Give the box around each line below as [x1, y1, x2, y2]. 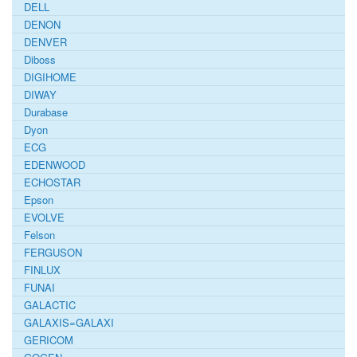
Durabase [24, 104, 68, 120]
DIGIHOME [24, 69, 76, 84]
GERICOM [24, 331, 73, 347]
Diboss [24, 51, 56, 67]
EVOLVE [24, 209, 65, 225]
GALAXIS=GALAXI [24, 314, 114, 330]
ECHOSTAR [24, 174, 80, 190]
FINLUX [24, 261, 61, 277]
